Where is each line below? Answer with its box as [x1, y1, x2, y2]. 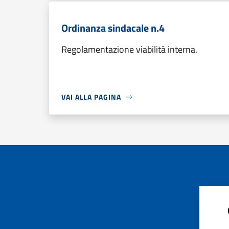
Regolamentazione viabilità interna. [61, 42, 197, 56]
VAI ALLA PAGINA [61, 91, 121, 102]
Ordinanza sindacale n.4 [61, 20, 165, 36]
